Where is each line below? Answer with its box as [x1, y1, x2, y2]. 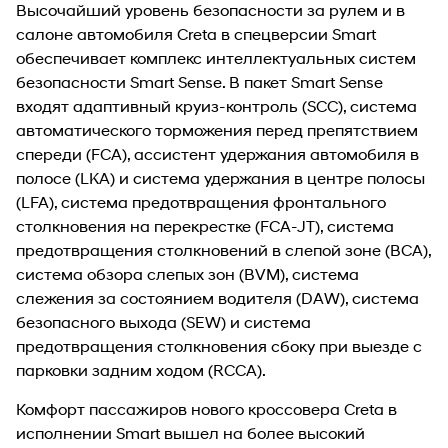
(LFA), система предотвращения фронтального [16, 191, 386, 211]
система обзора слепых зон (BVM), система [16, 263, 359, 283]
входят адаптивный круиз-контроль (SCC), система [16, 95, 417, 115]
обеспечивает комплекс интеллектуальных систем [16, 47, 416, 67]
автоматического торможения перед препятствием [16, 119, 418, 139]
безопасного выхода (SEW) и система [16, 311, 311, 331]
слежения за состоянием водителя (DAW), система [16, 287, 419, 307]
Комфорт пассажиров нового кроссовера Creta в [16, 398, 397, 418]
